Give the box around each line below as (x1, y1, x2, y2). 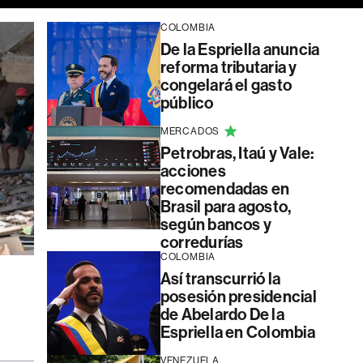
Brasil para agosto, (160, 197, 292, 216)
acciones (160, 161, 226, 181)
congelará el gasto (160, 75, 293, 95)
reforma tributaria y (160, 58, 297, 77)
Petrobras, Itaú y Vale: (160, 143, 314, 163)
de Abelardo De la (160, 305, 284, 324)
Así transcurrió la (160, 269, 281, 288)
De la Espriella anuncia (160, 40, 320, 59)
